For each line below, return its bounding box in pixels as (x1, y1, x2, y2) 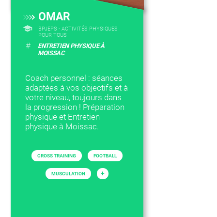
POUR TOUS (38, 32, 67, 38)
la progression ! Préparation (25, 102, 125, 112)
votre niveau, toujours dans (25, 93, 122, 102)
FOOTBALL (93, 153, 117, 158)
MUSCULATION (51, 171, 86, 176)
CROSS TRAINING (37, 153, 77, 158)
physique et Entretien (25, 112, 100, 122)
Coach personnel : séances (25, 73, 123, 83)
